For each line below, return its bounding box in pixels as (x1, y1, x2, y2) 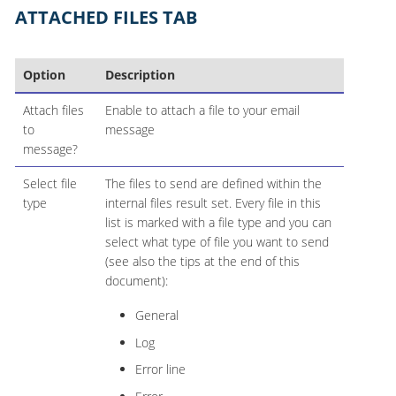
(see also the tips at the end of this (104, 253, 300, 270)
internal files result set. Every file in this (104, 194, 321, 212)
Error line (134, 361, 186, 378)
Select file (22, 175, 77, 193)
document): (104, 272, 168, 290)
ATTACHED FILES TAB (15, 5, 197, 30)
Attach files (22, 102, 84, 119)
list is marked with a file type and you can (104, 214, 331, 232)
